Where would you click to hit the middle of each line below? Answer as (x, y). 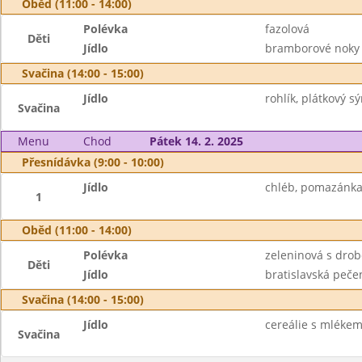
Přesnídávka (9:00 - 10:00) (93, 162)
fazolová (287, 29)
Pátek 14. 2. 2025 (196, 141)
